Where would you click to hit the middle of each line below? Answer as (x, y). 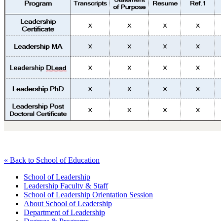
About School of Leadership (68, 204)
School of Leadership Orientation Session (88, 195)
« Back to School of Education (52, 160)
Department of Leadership (64, 213)
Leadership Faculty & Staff (66, 186)
